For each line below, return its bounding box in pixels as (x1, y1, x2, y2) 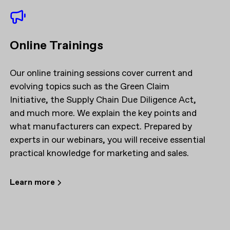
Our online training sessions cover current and (9, 67, 193, 80)
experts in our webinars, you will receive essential (9, 133, 205, 146)
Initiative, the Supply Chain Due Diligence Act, (9, 93, 196, 106)
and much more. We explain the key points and (9, 107, 197, 120)
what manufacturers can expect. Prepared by (9, 120, 192, 133)
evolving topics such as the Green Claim (9, 80, 169, 93)
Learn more (9, 177, 55, 188)
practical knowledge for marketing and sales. (9, 147, 189, 160)
